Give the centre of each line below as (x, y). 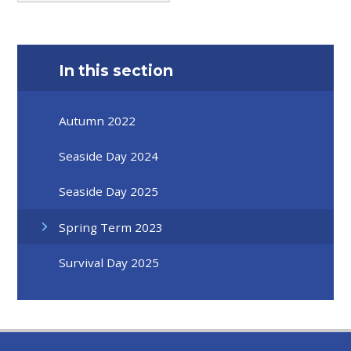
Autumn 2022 (98, 120)
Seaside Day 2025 (109, 192)
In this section (116, 71)
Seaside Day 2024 (109, 156)
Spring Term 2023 (111, 227)
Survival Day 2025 (109, 262)
